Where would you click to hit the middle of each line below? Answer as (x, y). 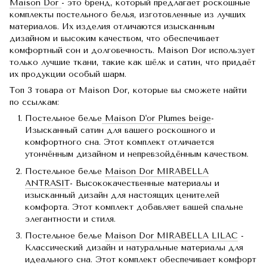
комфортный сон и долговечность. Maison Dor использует (132, 51)
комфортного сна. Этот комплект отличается (119, 142)
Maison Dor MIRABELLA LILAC (171, 236)
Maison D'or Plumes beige (156, 119)
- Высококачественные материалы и (145, 183)
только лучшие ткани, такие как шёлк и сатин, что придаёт (133, 63)
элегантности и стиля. (70, 219)
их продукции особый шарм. (68, 74)
